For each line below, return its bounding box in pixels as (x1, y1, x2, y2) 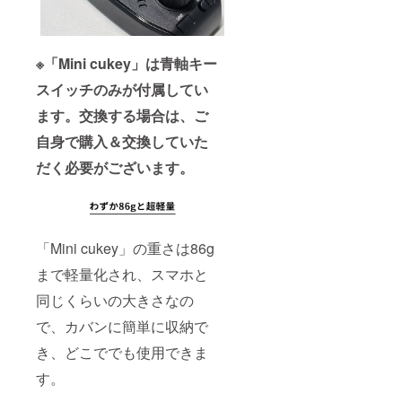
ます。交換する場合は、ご (36, 105, 208, 127)
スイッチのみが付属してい (36, 79, 208, 100)
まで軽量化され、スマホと (36, 264, 208, 285)
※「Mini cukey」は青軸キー (36, 53, 217, 74)
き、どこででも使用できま (36, 342, 208, 363)
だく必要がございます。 (36, 157, 194, 179)
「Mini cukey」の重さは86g (36, 238, 214, 259)
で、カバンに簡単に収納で (36, 316, 208, 337)
